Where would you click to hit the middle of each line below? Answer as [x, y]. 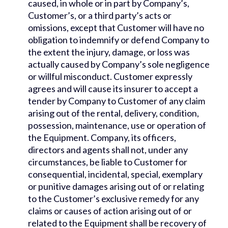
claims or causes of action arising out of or [110, 211]
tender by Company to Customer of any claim [117, 101]
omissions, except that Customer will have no [116, 28]
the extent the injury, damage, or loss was [109, 52]
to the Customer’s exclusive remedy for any [113, 199]
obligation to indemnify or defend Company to [119, 40]
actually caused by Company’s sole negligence [119, 64]
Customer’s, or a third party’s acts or [100, 16]
